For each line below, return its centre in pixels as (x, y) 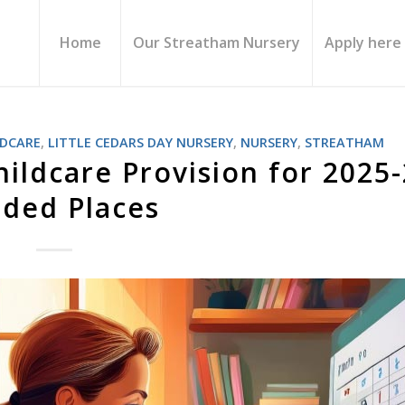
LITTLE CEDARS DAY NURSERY (141, 142)
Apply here (363, 42)
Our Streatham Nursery (217, 42)
